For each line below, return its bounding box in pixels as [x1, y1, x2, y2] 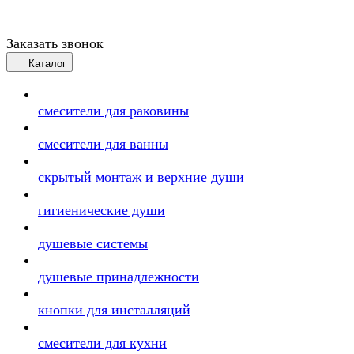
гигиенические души [38, 202, 165, 218]
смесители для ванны [38, 136, 168, 152]
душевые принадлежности [38, 269, 199, 284]
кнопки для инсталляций [38, 302, 190, 318]
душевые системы [38, 235, 148, 251]
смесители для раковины [38, 103, 189, 119]
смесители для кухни [38, 335, 167, 351]
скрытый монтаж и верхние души [38, 169, 244, 185]
